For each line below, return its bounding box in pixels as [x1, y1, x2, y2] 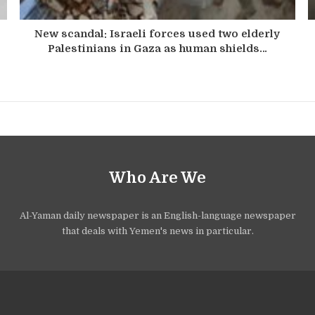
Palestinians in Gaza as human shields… [47, 41, 267, 55]
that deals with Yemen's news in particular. [61, 225, 254, 236]
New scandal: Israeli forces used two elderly [34, 27, 281, 40]
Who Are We [109, 168, 206, 186]
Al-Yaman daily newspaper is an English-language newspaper [19, 210, 296, 221]
